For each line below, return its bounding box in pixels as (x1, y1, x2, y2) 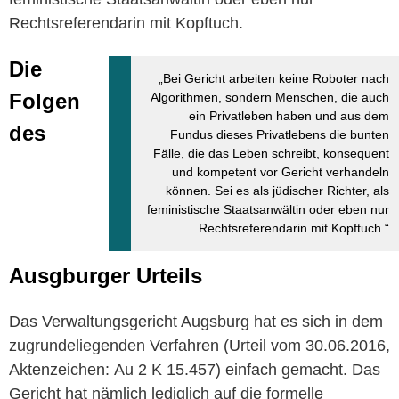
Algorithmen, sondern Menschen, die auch (151, 89, 389, 104)
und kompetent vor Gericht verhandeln (172, 164, 389, 179)
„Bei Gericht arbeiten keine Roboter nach (159, 70, 389, 85)
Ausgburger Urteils (9, 263, 202, 288)
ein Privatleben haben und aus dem (189, 108, 389, 123)
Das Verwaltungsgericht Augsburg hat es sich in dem (9, 312, 383, 330)
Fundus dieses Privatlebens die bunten (170, 126, 389, 142)
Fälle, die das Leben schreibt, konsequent (153, 145, 389, 160)
